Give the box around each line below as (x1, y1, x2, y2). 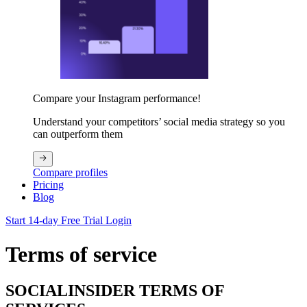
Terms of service (5, 241, 157, 267)
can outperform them (33, 128, 123, 140)
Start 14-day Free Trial (5, 214, 106, 227)
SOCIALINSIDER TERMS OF (5, 282, 224, 300)
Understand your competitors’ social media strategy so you (33, 116, 285, 128)
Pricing (33, 179, 64, 191)
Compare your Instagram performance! (33, 93, 201, 105)
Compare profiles (33, 167, 108, 179)
